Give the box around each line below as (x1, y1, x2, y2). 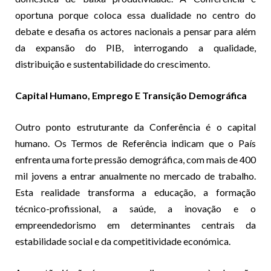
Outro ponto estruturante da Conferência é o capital (15, 120, 256, 132)
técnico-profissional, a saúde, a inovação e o (15, 202, 256, 214)
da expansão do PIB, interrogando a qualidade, (15, 41, 256, 53)
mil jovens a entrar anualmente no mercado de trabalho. (15, 169, 256, 181)
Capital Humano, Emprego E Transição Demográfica (15, 89, 247, 101)
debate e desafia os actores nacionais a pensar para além (15, 25, 256, 37)
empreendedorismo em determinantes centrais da (15, 218, 256, 230)
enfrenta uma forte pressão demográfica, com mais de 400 (15, 153, 256, 165)
